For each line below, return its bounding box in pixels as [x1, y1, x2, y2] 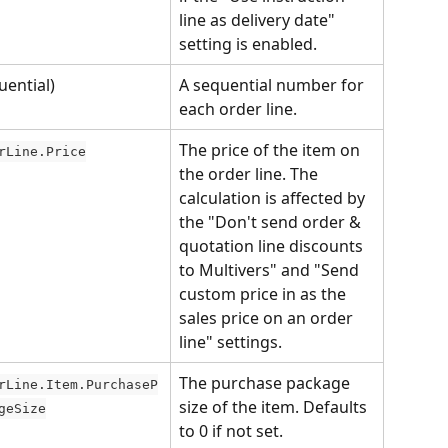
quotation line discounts [179, 235, 367, 257]
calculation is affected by [179, 187, 369, 209]
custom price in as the [179, 283, 350, 305]
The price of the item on [179, 139, 364, 161]
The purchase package [179, 372, 354, 394]
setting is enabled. [179, 33, 317, 55]
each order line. [179, 98, 297, 120]
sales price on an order [179, 307, 357, 329]
